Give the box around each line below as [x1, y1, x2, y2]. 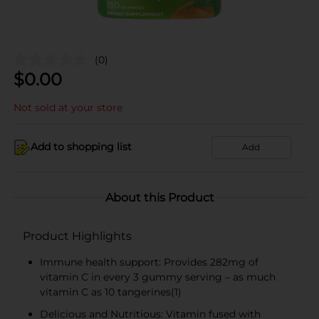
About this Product [105, 190, 214, 204]
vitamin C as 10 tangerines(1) [40, 285, 182, 298]
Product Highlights [23, 229, 132, 243]
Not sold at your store [14, 100, 122, 114]
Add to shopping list [31, 140, 132, 153]
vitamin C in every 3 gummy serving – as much [40, 270, 276, 283]
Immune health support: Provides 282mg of [40, 255, 258, 268]
